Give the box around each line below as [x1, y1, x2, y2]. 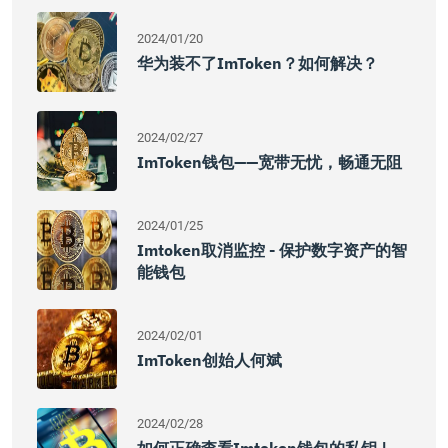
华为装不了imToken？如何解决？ [137, 53, 378, 73]
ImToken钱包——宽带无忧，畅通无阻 [137, 152, 402, 172]
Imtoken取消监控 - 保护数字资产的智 [137, 240, 407, 260]
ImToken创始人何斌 [137, 350, 282, 370]
